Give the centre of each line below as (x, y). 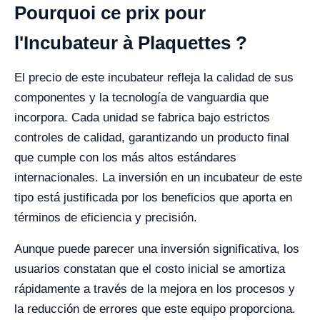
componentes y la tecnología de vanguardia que (141, 97)
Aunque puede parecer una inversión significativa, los (157, 249)
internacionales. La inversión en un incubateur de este (158, 177)
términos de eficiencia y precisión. (106, 217)
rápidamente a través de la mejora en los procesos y (155, 289)
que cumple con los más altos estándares (125, 157)
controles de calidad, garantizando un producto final (152, 137)
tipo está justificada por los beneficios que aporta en (153, 197)
